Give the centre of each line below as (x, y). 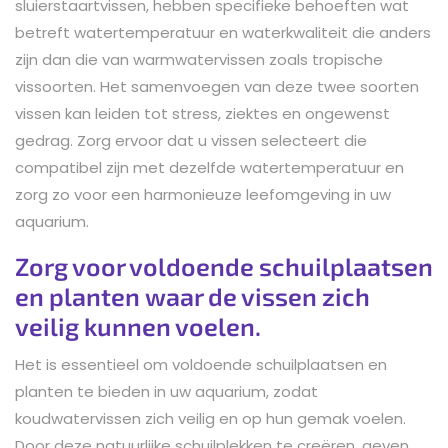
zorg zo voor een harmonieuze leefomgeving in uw (203, 194)
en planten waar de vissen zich (192, 295)
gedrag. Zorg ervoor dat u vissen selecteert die (191, 140)
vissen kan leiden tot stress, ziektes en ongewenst (202, 113)
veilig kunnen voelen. (138, 325)
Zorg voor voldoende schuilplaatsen (224, 265)
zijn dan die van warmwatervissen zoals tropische (199, 59)
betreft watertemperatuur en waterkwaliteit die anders (223, 32)
